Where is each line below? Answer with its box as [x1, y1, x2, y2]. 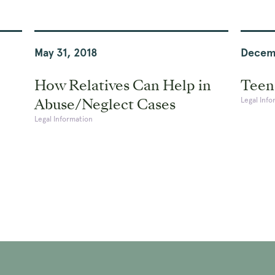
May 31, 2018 [34, 45, 98, 59]
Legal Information [34, 114, 93, 123]
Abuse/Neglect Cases [34, 94, 176, 114]
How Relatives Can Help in [34, 75, 211, 95]
